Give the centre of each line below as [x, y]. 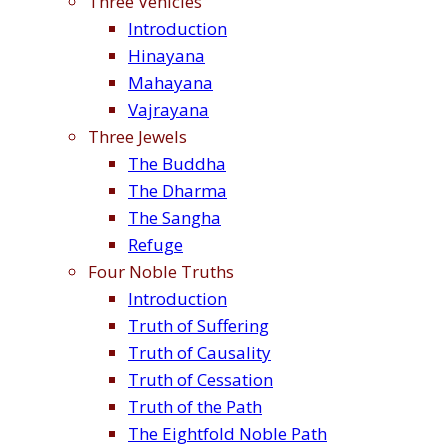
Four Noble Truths [161, 272]
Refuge [155, 245]
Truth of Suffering [198, 326]
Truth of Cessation [200, 380]
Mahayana [170, 83]
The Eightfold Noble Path [227, 434]
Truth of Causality [199, 353]
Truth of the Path [195, 407]
